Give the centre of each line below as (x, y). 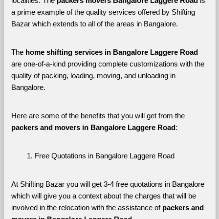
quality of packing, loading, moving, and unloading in (93, 76)
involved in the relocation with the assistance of (87, 208)
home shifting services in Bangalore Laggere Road (111, 52)
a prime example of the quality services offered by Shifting (103, 12)
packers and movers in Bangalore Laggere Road (93, 127)
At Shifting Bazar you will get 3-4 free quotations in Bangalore (108, 184)
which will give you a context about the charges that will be (103, 196)
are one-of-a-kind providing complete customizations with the (108, 64)
